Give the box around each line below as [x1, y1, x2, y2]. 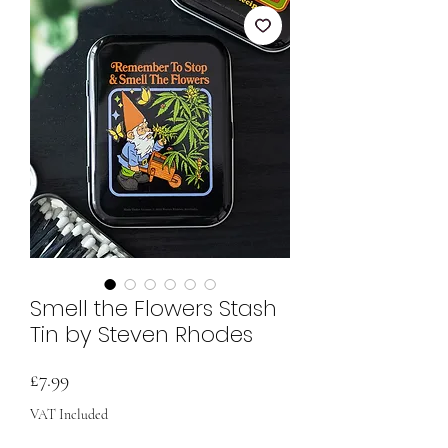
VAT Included [30, 406, 108, 423]
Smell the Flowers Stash [30, 293, 277, 324]
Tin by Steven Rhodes [30, 319, 253, 350]
